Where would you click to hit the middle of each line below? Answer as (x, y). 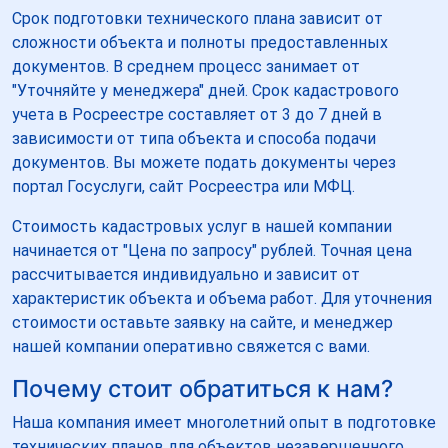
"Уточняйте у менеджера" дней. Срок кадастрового (205, 90)
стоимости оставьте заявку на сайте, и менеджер (202, 322)
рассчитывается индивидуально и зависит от (186, 274)
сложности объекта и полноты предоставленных (200, 42)
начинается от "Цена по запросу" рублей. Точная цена (212, 250)
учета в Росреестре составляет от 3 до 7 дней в (197, 114)
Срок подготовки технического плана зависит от (197, 18)
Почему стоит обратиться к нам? (202, 388)
